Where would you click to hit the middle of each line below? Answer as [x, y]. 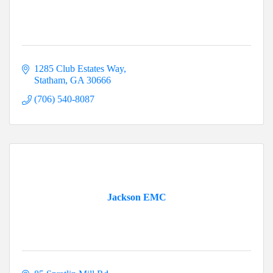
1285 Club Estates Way [79, 69]
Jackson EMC [136, 197]
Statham [50, 80]
